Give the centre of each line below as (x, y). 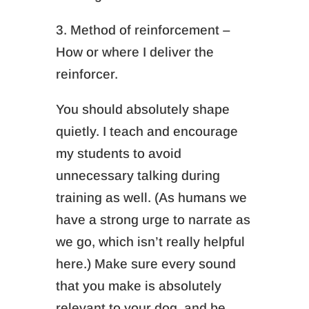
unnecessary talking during (138, 176)
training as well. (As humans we (151, 198)
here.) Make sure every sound (146, 264)
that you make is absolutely (138, 286)
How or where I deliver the (134, 52)
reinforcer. (87, 74)
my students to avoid (118, 153)
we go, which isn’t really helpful (150, 242)
